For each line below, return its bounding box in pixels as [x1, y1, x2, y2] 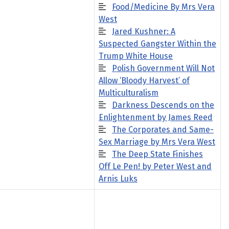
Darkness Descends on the [112, 100, 214, 110]
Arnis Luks [99, 174, 138, 184]
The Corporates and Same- [112, 125, 214, 134]
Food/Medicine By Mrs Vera [112, 2, 215, 12]
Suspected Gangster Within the [99, 39, 216, 49]
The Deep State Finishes [112, 149, 203, 159]
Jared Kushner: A [112, 27, 175, 36]
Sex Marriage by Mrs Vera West [99, 137, 215, 147]
